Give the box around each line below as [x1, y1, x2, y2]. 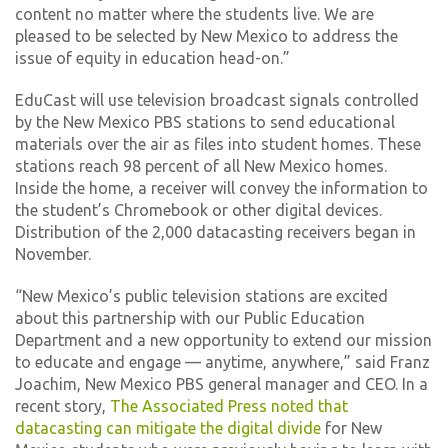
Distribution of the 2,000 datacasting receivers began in [15, 223, 416, 241]
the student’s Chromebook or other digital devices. [15, 201, 382, 219]
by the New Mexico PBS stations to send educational [15, 113, 395, 131]
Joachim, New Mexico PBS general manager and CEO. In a [15, 375, 428, 393]
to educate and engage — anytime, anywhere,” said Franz [15, 353, 430, 371]
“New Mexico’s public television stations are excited [15, 287, 388, 305]
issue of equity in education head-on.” [15, 49, 290, 67]
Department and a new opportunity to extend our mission [15, 331, 432, 349]
